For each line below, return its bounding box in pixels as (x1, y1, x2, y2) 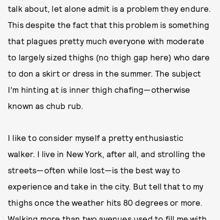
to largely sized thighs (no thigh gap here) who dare (8, 52, 210, 62)
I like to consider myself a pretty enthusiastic (8, 133, 184, 142)
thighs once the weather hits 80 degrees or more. (8, 197, 203, 207)
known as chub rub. (8, 101, 90, 110)
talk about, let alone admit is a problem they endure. (8, 3, 211, 13)
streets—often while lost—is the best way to (8, 165, 181, 175)
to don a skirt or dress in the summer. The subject (8, 68, 201, 78)
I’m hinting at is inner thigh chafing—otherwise (8, 84, 191, 94)
